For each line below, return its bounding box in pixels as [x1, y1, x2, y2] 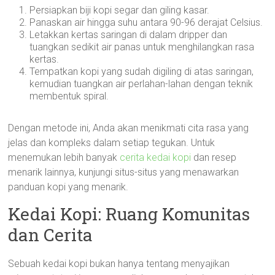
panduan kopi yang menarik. [8, 181, 129, 193]
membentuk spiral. [29, 90, 109, 102]
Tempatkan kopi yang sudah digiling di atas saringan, [29, 66, 254, 77]
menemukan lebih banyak [8, 152, 120, 163]
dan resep [191, 152, 237, 163]
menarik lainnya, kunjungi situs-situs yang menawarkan [8, 166, 239, 178]
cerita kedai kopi [120, 152, 192, 163]
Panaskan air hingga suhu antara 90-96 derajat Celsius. [29, 17, 263, 28]
